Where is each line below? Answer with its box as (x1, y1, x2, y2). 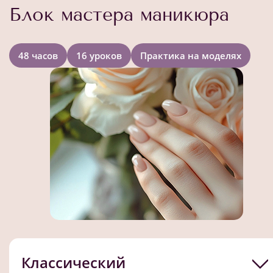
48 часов (18, 49, 58, 62)
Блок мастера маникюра (9, 4, 229, 26)
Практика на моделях (140, 49, 241, 62)
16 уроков (76, 49, 122, 62)
